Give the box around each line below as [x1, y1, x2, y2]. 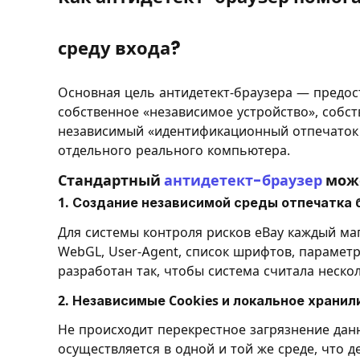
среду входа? [58, 36, 181, 62]
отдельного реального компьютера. [58, 141, 290, 158]
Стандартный [58, 170, 164, 191]
